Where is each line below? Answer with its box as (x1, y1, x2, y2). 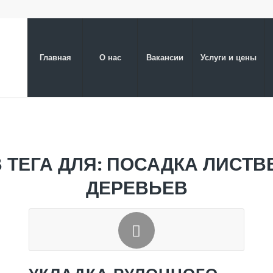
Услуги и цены (200, 51, 257, 63)
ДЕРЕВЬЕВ (85, 176, 188, 199)
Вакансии (146, 51, 183, 63)
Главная (39, 51, 71, 63)
